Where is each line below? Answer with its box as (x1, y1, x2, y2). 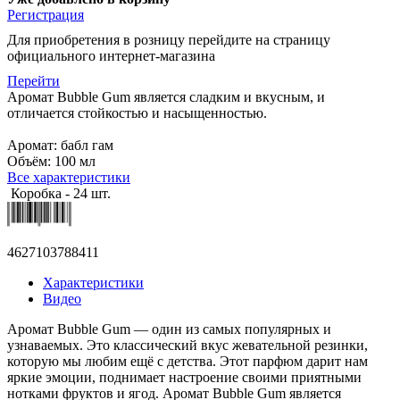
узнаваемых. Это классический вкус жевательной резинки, (7, 337, 368, 353)
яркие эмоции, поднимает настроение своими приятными (7, 369, 362, 385)
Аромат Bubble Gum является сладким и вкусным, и (7, 88, 325, 104)
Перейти (7, 72, 60, 88)
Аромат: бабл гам (7, 137, 113, 153)
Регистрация (7, 6, 84, 22)
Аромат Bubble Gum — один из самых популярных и (7, 321, 331, 337)
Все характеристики (7, 169, 130, 185)
